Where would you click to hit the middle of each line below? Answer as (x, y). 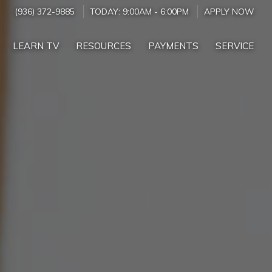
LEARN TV (36, 46)
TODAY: (106, 11)
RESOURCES (104, 46)
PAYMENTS (173, 46)
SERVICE (235, 46)
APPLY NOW (229, 11)
